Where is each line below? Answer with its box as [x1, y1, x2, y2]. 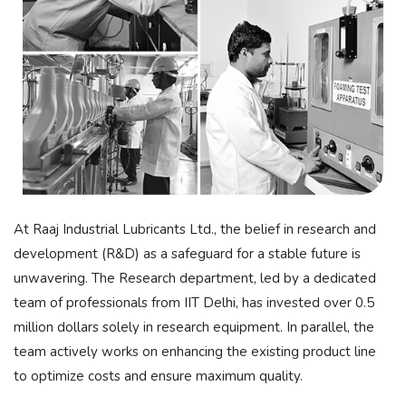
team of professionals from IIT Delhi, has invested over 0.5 [14, 293, 374, 312]
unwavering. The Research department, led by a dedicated [14, 268, 376, 287]
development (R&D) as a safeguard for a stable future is [14, 244, 361, 263]
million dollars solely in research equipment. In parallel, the [14, 317, 374, 336]
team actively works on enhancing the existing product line [14, 342, 376, 361]
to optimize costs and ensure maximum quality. [14, 366, 303, 385]
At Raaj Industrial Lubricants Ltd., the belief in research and [14, 219, 376, 238]
